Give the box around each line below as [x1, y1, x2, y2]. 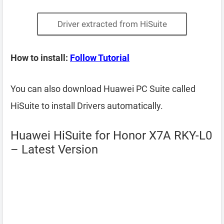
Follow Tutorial [70, 52, 129, 63]
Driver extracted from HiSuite [57, 19, 167, 29]
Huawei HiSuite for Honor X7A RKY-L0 [10, 128, 212, 142]
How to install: [10, 52, 70, 63]
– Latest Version [10, 142, 98, 156]
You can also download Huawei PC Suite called [10, 83, 195, 94]
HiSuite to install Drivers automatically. [10, 100, 163, 111]
